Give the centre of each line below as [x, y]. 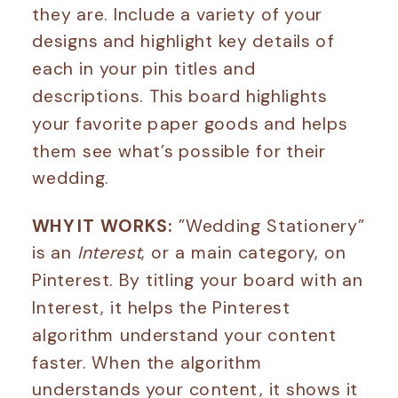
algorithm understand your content [184, 334]
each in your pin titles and [144, 68]
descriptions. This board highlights [180, 96]
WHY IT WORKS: [103, 225]
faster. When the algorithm [147, 362]
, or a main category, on [244, 252]
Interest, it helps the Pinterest [161, 307]
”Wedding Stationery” [269, 225]
